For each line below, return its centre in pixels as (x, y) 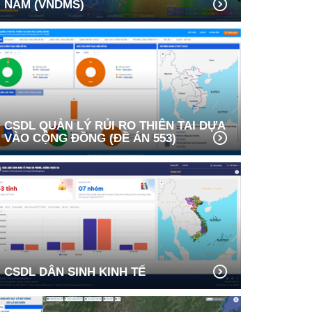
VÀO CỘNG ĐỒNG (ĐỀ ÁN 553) (90, 139)
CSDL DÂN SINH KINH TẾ (75, 272)
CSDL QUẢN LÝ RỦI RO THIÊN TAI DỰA (115, 126)
